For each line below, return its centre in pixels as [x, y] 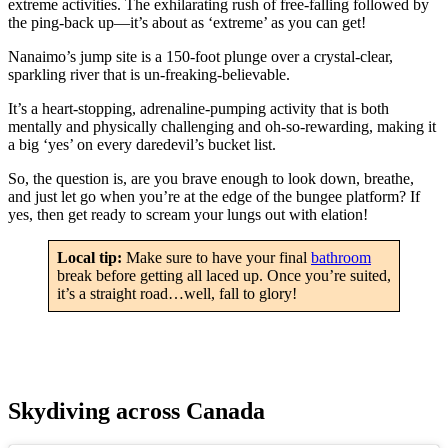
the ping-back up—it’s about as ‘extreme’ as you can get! [187, 22]
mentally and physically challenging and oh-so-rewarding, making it [222, 126]
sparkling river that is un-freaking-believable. [151, 74]
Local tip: [91, 257]
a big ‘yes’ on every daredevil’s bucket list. [142, 144]
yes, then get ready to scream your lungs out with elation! [188, 214]
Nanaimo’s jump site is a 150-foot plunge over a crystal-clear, [200, 56]
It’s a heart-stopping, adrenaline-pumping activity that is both [198, 108]
